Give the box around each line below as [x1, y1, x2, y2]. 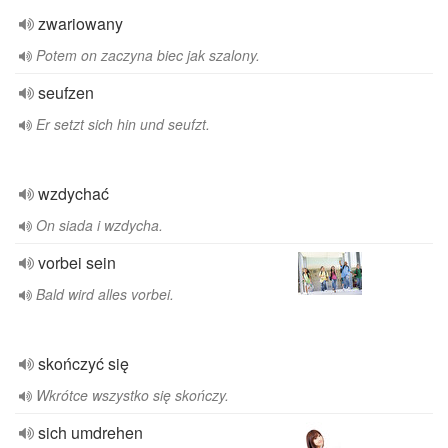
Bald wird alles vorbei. [36, 284, 174, 304]
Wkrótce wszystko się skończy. [36, 385, 229, 405]
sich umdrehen [38, 421, 143, 444]
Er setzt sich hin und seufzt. [36, 114, 210, 134]
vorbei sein [38, 251, 116, 274]
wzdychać [38, 182, 109, 205]
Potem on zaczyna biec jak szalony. [36, 45, 260, 65]
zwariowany [38, 12, 123, 35]
